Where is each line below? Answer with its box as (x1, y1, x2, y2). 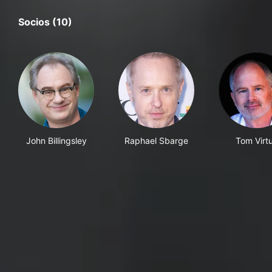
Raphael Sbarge (124, 135, 188, 146)
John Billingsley (25, 135, 87, 146)
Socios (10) (18, 16, 72, 28)
